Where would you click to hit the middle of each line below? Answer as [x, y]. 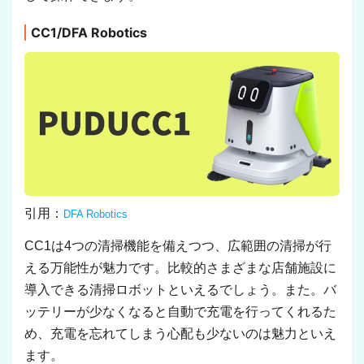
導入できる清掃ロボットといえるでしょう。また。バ [180, 290]
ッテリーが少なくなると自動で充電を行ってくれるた [180, 312]
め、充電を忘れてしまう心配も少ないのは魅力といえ [180, 334]
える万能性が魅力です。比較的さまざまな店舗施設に [180, 268]
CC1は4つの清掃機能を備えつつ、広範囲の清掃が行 [178, 246]
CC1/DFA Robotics [89, 33]
